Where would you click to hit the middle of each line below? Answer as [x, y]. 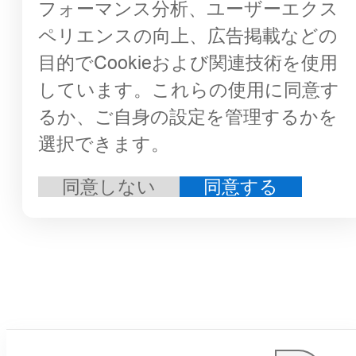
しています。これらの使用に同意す [189, 90]
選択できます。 [104, 144]
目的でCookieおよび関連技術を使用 [188, 63]
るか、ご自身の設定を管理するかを [188, 117]
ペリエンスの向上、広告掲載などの [188, 36]
